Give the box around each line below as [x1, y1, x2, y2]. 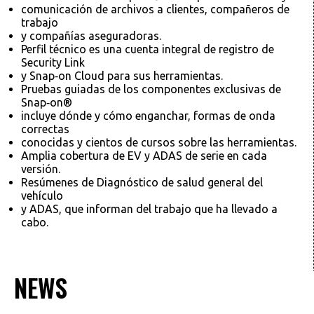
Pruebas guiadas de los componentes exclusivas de [21, 83, 281, 96]
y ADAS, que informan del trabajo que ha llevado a [21, 203, 278, 216]
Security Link [21, 56, 85, 69]
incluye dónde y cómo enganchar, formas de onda [21, 109, 275, 123]
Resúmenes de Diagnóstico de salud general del [21, 176, 263, 189]
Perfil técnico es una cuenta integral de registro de [21, 43, 274, 56]
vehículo [21, 189, 63, 203]
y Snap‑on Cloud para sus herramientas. [21, 69, 223, 83]
